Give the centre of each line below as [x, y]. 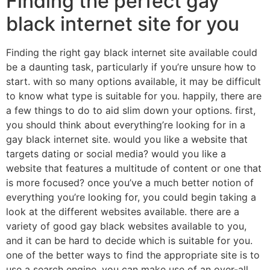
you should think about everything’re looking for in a [126, 124]
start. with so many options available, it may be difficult [133, 81]
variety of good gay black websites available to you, [126, 226]
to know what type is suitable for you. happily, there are [134, 96]
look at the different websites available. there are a [123, 211]
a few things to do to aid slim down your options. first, [131, 110]
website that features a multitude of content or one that [134, 168]
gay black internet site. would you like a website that [127, 139]
